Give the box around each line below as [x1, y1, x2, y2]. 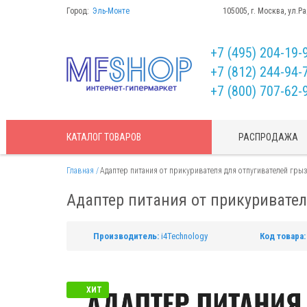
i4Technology [161, 231, 208, 241]
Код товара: [260, 231, 306, 241]
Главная [66, 166, 94, 175]
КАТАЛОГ [66, 132, 104, 143]
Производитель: [93, 231, 159, 241]
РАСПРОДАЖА [238, 132, 299, 143]
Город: [66, 6, 89, 16]
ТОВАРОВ [104, 132, 141, 143]
